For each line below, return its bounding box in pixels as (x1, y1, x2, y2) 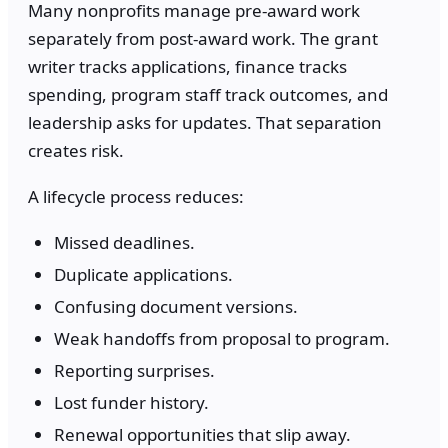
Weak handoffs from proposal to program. (54, 327, 390, 351)
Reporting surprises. (54, 359, 215, 383)
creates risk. (28, 139, 124, 163)
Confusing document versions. (54, 295, 298, 319)
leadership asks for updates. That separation (28, 111, 382, 135)
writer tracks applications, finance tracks (28, 55, 347, 79)
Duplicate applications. (54, 263, 233, 287)
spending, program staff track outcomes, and (28, 83, 388, 107)
